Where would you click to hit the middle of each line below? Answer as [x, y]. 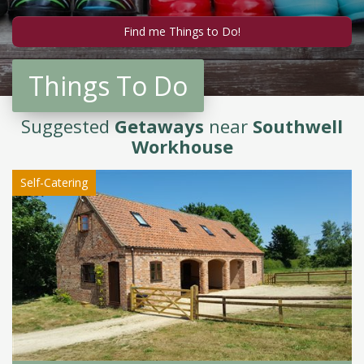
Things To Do [108, 86]
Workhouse [182, 146]
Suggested [68, 126]
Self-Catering [54, 182]
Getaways [159, 126]
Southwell [298, 126]
